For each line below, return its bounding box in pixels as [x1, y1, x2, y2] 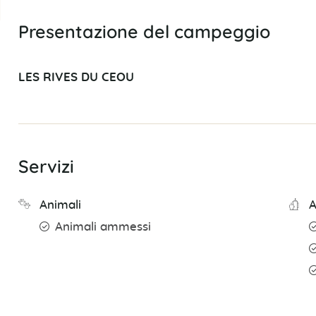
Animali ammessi [54, 221, 151, 233]
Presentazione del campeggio [18, 20, 270, 43]
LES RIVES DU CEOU [18, 72, 134, 84]
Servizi [18, 155, 74, 178]
